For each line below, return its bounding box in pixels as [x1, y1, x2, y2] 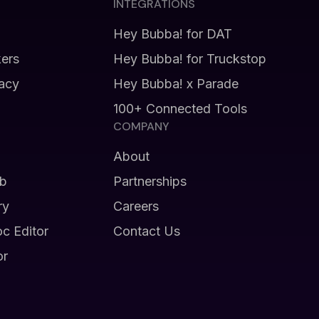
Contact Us [113, 224, 180, 239]
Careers [113, 199, 159, 214]
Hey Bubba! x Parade [113, 76, 239, 91]
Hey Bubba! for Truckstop [113, 51, 266, 66]
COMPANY [113, 119, 169, 134]
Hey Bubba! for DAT [113, 26, 232, 41]
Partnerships [113, 174, 187, 189]
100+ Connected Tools [113, 101, 247, 116]
